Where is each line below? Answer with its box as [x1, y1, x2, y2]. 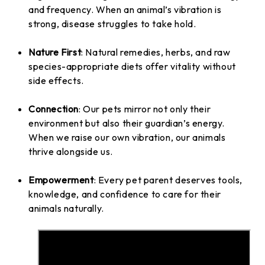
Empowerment [28, 173, 94, 186]
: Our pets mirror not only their [79, 102, 211, 115]
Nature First [28, 46, 82, 58]
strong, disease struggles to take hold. [28, 17, 196, 30]
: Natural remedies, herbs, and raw [81, 46, 231, 58]
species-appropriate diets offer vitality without [28, 60, 236, 72]
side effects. [28, 74, 84, 86]
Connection [28, 102, 79, 115]
